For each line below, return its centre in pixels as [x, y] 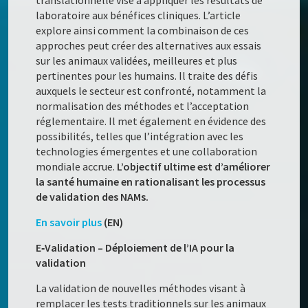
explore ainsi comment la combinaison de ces [143, 31]
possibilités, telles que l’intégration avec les [140, 136]
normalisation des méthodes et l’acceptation [143, 106]
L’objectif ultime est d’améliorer [194, 167]
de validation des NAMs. [92, 197]
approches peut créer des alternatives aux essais [149, 46]
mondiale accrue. [77, 167]
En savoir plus [70, 222]
